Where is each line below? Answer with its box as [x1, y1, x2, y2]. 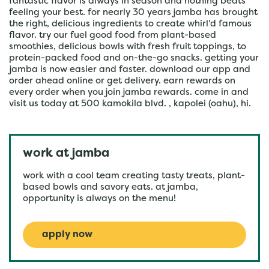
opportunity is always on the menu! [23, 195, 176, 203]
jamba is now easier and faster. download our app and [9, 65, 250, 74]
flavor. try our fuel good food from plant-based [9, 31, 216, 40]
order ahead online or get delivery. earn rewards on [9, 77, 235, 85]
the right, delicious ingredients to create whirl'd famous [9, 20, 252, 28]
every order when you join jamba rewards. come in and [9, 88, 249, 97]
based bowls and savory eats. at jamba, [23, 183, 198, 192]
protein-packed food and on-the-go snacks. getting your [9, 54, 259, 62]
